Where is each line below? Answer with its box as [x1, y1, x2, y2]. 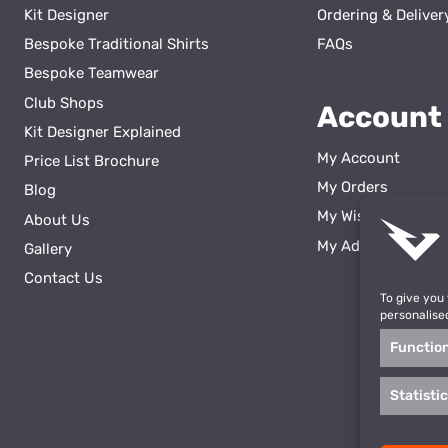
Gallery [23, 239, 72, 258]
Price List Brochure [23, 152, 159, 171]
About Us [23, 210, 90, 229]
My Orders [316, 178, 388, 197]
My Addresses [316, 236, 415, 255]
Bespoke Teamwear [23, 64, 159, 83]
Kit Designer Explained [23, 122, 181, 141]
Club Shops [23, 93, 104, 112]
